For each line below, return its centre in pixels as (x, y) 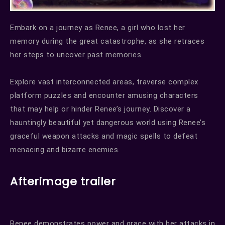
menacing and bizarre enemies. (65, 150)
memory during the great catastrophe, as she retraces (107, 41)
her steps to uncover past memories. (77, 55)
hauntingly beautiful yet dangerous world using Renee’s (108, 123)
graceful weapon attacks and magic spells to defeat (104, 136)
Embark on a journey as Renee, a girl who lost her (98, 28)
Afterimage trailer (63, 182)
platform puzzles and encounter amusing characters (104, 96)
